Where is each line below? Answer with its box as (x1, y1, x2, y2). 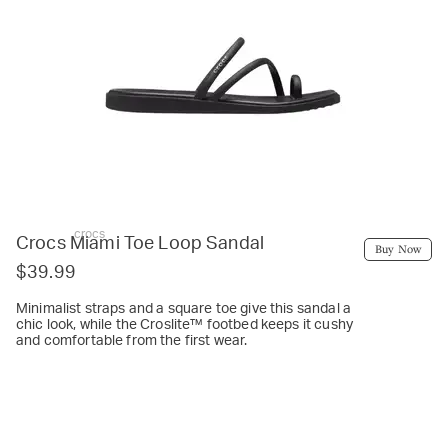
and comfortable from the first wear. (16, 333, 248, 348)
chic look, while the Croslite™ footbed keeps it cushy (16, 317, 353, 332)
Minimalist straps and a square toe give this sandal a (16, 301, 351, 316)
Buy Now (374, 240, 421, 256)
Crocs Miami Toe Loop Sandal (16, 234, 265, 253)
